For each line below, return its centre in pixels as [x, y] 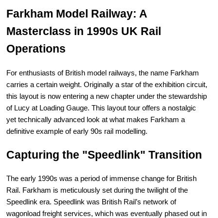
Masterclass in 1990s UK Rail [84, 32]
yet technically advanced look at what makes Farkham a [96, 120]
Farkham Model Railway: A [77, 14]
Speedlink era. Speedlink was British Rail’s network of [91, 202]
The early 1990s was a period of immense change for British [102, 179]
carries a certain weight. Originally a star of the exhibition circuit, [107, 85]
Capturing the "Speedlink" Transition [104, 155]
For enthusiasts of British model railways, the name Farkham [103, 73]
